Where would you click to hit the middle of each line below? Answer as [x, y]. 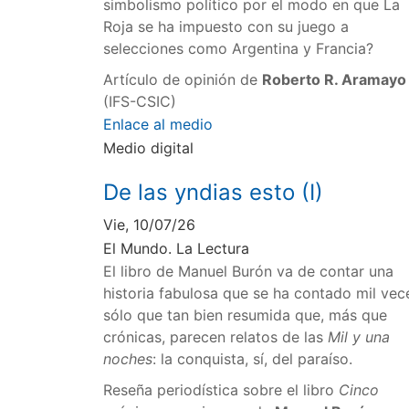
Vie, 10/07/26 [150, 224]
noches [128, 358]
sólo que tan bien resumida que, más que [246, 315]
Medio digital [149, 148]
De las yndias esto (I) [214, 192]
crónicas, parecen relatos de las [216, 336]
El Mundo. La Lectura [177, 248]
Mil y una [359, 336]
